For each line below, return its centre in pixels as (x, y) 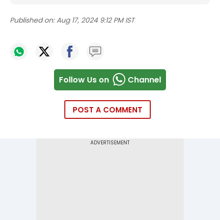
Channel (144, 80)
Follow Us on (84, 80)
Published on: (32, 20)
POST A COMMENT (108, 110)
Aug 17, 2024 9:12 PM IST (96, 20)
